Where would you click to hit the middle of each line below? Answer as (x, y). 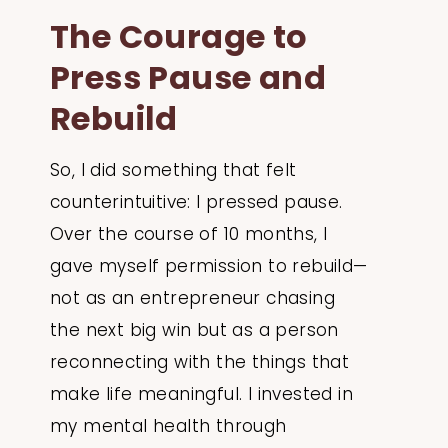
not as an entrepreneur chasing (192, 298)
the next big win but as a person (194, 330)
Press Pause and (188, 78)
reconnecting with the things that (200, 362)
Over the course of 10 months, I (189, 234)
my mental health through (168, 426)
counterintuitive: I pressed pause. (196, 202)
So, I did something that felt (173, 170)
